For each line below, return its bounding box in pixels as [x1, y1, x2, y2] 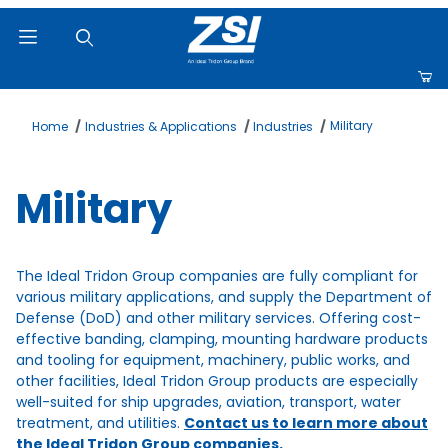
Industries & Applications [84, 117, 237, 135]
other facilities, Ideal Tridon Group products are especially [16, 370, 418, 391]
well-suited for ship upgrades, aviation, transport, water [16, 391, 401, 412]
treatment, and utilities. [16, 412, 184, 433]
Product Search [29, 94, 138, 115]
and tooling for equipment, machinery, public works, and [16, 349, 410, 370]
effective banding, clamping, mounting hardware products [16, 328, 428, 349]
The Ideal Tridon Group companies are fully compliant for [16, 265, 418, 286]
